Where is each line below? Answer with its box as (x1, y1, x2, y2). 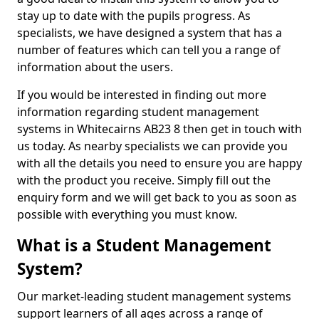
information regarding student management (17, 104, 259, 120)
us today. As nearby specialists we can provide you (17, 138, 288, 154)
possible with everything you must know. (17, 206, 240, 222)
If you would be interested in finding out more (17, 87, 266, 103)
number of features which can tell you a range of (17, 42, 281, 58)
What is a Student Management (17, 234, 271, 256)
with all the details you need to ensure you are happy (17, 155, 302, 171)
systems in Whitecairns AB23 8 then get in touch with (17, 121, 302, 137)
